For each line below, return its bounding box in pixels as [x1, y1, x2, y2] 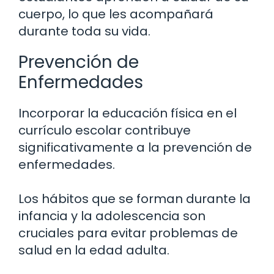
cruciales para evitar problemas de [18, 224, 238, 242]
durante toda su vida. [18, 22, 150, 40]
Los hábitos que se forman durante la [18, 190, 251, 207]
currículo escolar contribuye [18, 121, 191, 139]
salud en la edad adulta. [18, 241, 169, 259]
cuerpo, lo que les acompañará [18, 5, 213, 23]
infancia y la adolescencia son [18, 207, 206, 224]
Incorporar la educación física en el [18, 104, 237, 122]
